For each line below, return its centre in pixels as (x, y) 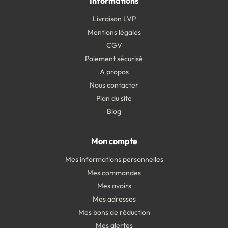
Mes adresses (114, 199)
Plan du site (114, 98)
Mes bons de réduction (114, 212)
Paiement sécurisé (114, 59)
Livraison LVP (114, 19)
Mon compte (114, 141)
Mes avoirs (114, 186)
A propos (114, 72)
